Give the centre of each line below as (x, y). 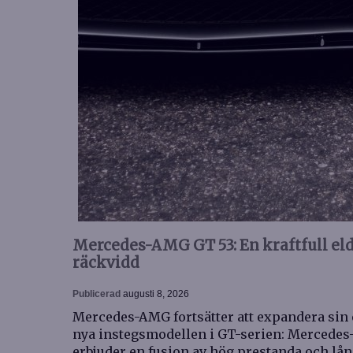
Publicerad (98, 294)
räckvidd (106, 262)
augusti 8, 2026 (156, 294)
